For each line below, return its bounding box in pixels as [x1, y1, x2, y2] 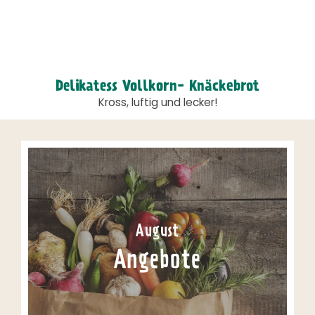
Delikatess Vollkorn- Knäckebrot [56, 80, 259, 94]
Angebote [113, 250, 202, 274]
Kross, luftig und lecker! [98, 98, 217, 109]
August [136, 224, 179, 240]
